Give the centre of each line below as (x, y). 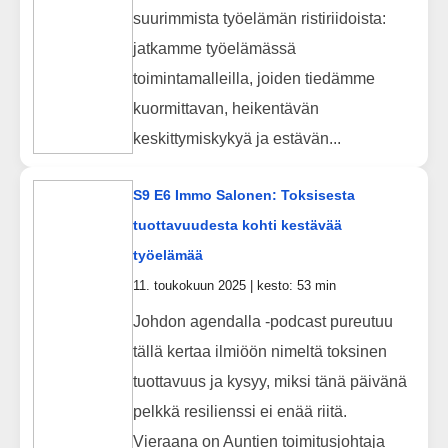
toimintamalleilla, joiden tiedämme (253, 78)
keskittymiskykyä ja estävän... (236, 138)
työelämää (167, 254)
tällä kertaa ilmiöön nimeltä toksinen (259, 351)
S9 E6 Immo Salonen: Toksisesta (243, 194)
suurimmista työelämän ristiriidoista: (259, 18)
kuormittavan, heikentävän (225, 108)
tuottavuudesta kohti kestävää (237, 224)
